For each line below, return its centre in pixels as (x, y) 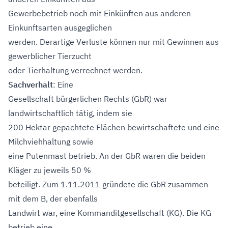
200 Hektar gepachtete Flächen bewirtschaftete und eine (114, 127)
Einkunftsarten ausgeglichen (60, 27)
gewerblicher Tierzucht (50, 56)
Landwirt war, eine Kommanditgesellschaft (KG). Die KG (110, 213)
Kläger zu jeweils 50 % (50, 170)
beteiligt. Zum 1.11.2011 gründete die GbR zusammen (108, 184)
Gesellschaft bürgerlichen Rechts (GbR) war (88, 99)
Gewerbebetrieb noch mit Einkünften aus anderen (99, 13)
